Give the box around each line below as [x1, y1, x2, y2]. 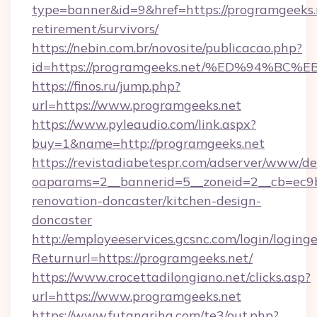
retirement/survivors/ [32, 21, 158, 37]
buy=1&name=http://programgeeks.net [32, 135, 265, 151]
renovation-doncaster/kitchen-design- [32, 192, 261, 209]
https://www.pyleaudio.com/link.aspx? [32, 116, 256, 132]
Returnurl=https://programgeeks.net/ [32, 250, 253, 266]
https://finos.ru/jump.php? [32, 78, 180, 94]
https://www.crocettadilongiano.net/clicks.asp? [32, 269, 311, 285]
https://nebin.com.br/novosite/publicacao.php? [32, 40, 302, 56]
